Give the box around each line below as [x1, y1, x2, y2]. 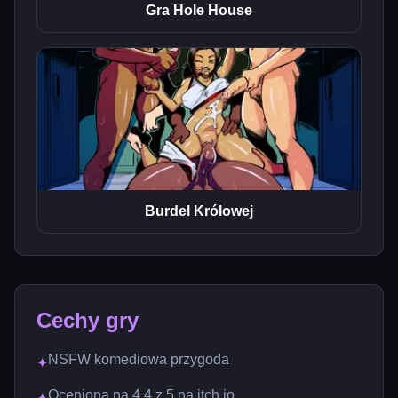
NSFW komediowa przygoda [48, 352, 229, 367]
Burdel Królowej [145, 203, 253, 219]
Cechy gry [36, 308, 139, 332]
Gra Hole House [146, 3, 252, 18]
